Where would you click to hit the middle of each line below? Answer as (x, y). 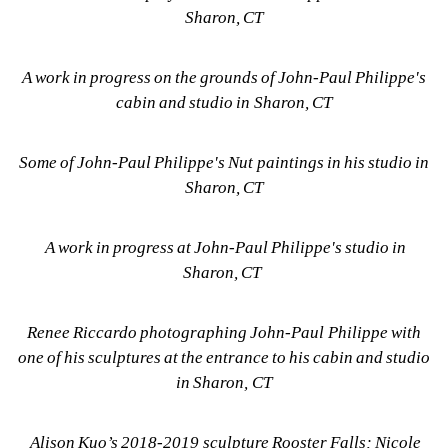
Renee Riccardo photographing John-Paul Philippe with (224, 332)
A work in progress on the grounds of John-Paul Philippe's (224, 77)
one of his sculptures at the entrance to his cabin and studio (224, 357)
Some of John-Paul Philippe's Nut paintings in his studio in (224, 162)
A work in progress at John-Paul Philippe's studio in (224, 247)
